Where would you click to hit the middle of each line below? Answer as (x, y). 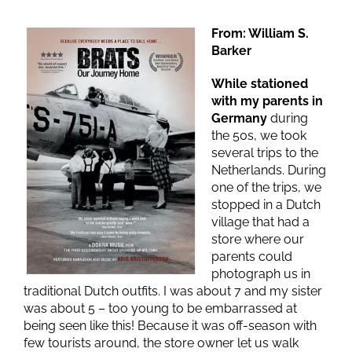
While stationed (260, 84)
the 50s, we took (259, 136)
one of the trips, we (266, 187)
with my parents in (267, 101)
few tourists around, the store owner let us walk (161, 343)
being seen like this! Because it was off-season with (170, 326)
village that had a (260, 222)
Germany (239, 118)
